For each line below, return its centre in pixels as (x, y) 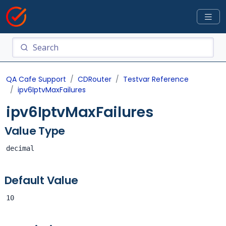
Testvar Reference (156, 79)
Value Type (35, 131)
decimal (20, 148)
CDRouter (95, 79)
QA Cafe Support (36, 79)
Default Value (41, 180)
